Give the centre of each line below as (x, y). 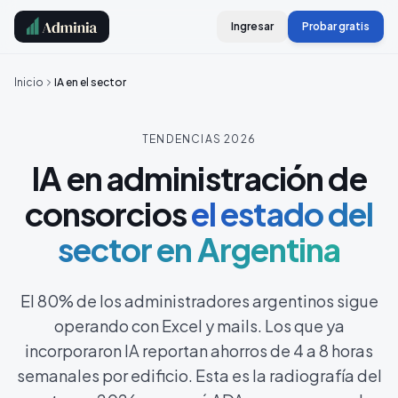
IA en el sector (90, 82)
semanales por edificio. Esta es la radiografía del (199, 375)
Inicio (29, 82)
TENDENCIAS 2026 (199, 139)
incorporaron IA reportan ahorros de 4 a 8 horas (199, 350)
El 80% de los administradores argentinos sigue (199, 301)
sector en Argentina (199, 249)
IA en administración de (199, 178)
